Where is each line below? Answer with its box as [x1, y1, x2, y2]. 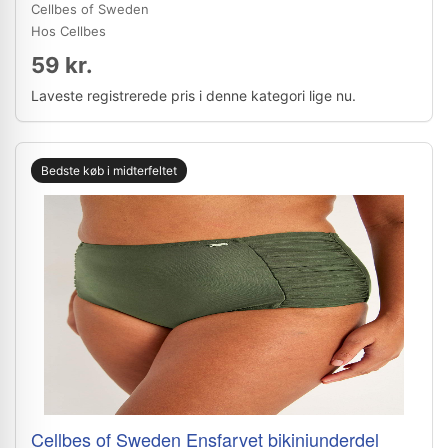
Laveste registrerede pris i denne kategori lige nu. [31, 87, 356, 104]
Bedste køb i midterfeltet [41, 163, 177, 178]
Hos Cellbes [31, 23, 106, 39]
